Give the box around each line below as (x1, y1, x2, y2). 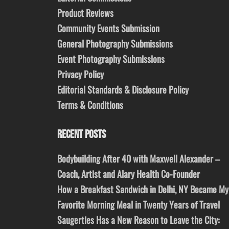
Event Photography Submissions (57, 52, 165, 66)
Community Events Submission (57, 21, 159, 35)
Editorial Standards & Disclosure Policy (57, 83, 189, 97)
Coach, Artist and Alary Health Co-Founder (57, 167, 200, 181)
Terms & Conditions (57, 98, 123, 112)
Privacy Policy (57, 67, 104, 81)
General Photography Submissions (57, 37, 173, 51)
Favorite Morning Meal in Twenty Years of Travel (57, 198, 220, 212)
